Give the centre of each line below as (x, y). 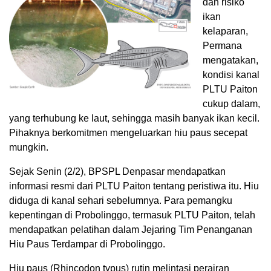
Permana (222, 46)
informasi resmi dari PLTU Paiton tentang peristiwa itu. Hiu (134, 186)
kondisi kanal (231, 75)
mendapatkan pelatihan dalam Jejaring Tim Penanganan (131, 230)
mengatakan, (230, 60)
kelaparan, (225, 31)
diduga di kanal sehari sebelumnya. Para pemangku (121, 201)
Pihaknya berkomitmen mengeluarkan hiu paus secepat (128, 133)
